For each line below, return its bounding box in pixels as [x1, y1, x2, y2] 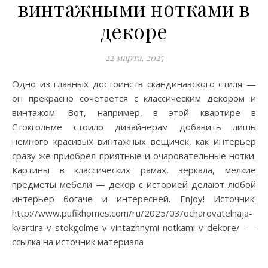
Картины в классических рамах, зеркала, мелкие [12, 164, 256, 176]
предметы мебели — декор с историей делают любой [12, 178, 256, 190]
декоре [100, 18, 168, 44]
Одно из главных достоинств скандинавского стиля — [12, 78, 19, 90]
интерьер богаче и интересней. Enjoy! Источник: [12, 193, 256, 205]
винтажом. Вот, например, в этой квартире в [12, 106, 256, 118]
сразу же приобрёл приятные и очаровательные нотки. [12, 150, 256, 162]
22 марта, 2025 [105, 51, 163, 63]
